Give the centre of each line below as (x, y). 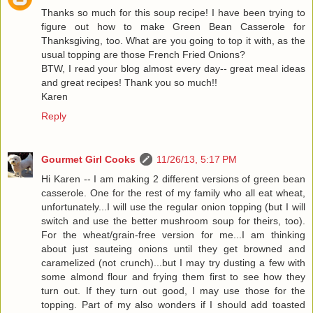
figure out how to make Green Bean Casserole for (173, 27)
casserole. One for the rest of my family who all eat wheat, (173, 193)
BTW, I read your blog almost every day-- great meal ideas (173, 69)
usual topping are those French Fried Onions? (143, 55)
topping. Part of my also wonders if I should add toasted (173, 305)
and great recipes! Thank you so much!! (129, 83)
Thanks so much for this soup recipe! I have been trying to (173, 13)
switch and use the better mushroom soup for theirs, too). (173, 221)
